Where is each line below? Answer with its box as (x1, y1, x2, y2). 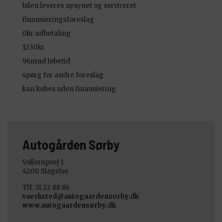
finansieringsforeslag (22, 15, 94, 24)
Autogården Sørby (22, 136, 120, 152)
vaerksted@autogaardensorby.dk (22, 192, 139, 201)
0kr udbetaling (22, 29, 71, 38)
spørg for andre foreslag (22, 70, 104, 79)
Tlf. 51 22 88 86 (22, 183, 69, 192)
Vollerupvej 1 (22, 158, 63, 166)
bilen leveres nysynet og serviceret (22, 1, 136, 10)
